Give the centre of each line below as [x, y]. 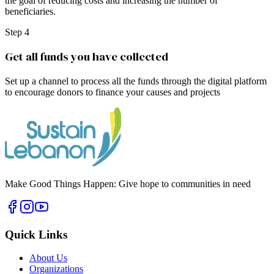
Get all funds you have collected [87, 57]
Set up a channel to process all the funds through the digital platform [136, 81]
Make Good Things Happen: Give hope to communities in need [128, 183]
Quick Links [36, 234]
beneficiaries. [30, 11]
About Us [48, 258]
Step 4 [17, 32]
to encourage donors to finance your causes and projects [113, 92]
